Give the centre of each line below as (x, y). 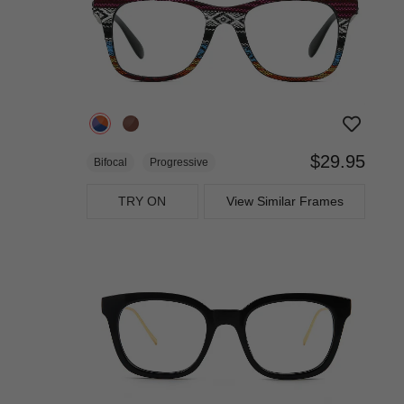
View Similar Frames (285, 201)
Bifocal (110, 162)
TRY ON (142, 201)
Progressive (179, 162)
